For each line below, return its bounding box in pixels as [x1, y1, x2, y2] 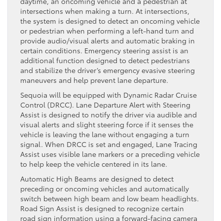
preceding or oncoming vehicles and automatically [20, 183, 189, 193]
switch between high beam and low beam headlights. [20, 193, 199, 203]
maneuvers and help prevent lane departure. [20, 74, 168, 85]
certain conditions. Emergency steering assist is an [20, 45, 188, 55]
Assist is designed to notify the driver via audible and [20, 109, 197, 119]
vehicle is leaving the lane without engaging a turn [20, 129, 189, 139]
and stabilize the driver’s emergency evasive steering [20, 65, 195, 75]
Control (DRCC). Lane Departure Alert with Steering [20, 99, 190, 110]
